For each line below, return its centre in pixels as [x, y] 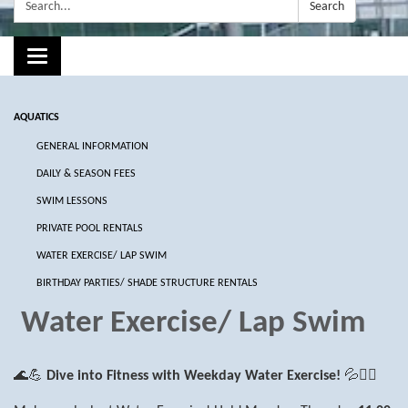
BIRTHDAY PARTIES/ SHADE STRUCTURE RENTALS [147, 283]
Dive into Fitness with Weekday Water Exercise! [194, 376]
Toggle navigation [89, 58]
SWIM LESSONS [72, 201]
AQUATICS [36, 117]
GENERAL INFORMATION [92, 146]
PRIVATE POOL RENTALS [90, 228]
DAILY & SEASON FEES [86, 173]
